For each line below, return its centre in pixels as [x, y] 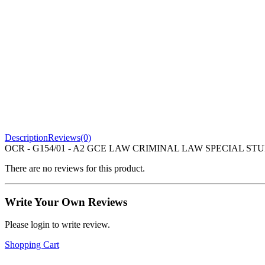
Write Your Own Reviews [66, 202]
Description [26, 137]
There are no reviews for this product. [75, 168]
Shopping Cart [32, 245]
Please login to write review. [57, 225]
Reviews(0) [70, 137]
